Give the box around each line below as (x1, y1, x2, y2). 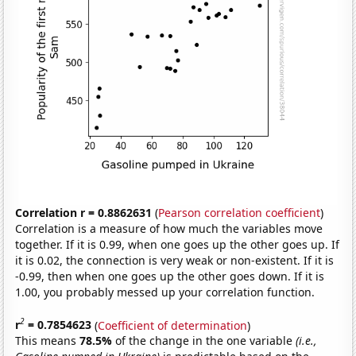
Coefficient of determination (98, 317, 248, 333)
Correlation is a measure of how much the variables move (15, 220, 323, 236)
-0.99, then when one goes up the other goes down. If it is (15, 268, 325, 284)
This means (15, 333, 80, 349)
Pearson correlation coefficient (158, 204, 321, 220)
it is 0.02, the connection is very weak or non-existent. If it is (15, 252, 335, 268)
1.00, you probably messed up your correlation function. (15, 284, 315, 300)
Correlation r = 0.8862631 (15, 204, 153, 220)
